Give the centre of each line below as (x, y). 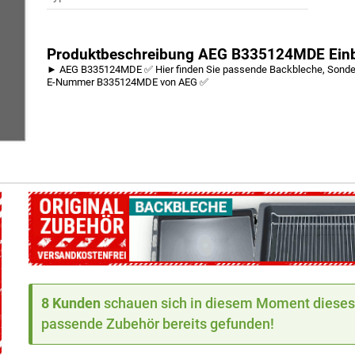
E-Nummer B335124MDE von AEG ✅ (128, 82)
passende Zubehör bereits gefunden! (158, 324)
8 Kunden (71, 303)
